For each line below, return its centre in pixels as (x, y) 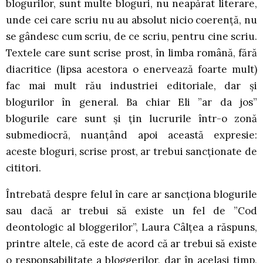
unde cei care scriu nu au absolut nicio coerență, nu (131, 20)
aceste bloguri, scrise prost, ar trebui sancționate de (131, 152)
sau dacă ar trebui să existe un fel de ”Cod (131, 211)
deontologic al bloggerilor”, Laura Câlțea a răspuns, (131, 227)
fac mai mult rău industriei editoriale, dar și (131, 86)
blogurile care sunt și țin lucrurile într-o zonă (131, 119)
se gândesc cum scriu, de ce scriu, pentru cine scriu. (131, 37)
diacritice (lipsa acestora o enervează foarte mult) (131, 70)
